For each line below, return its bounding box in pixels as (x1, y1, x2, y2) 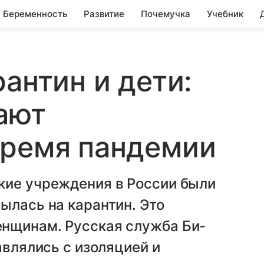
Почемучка (141, 8, 190, 19)
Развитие (84, 8, 124, 19)
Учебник (207, 8, 243, 19)
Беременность (3, 8, 67, 19)
